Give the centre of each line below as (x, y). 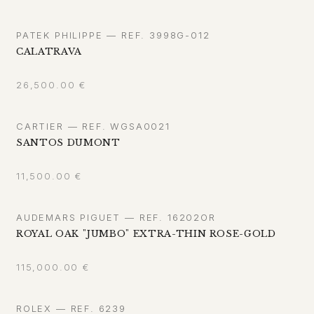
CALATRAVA (49, 52)
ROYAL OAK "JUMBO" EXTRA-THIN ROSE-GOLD (146, 234)
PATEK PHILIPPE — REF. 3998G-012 (113, 35)
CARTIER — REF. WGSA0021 (93, 127)
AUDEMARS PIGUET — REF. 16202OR (116, 218)
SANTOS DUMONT (68, 143)
